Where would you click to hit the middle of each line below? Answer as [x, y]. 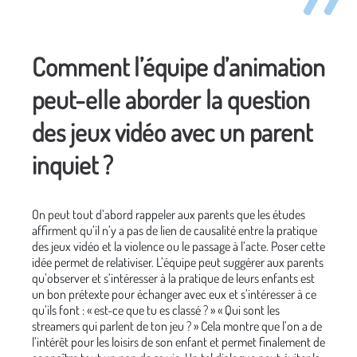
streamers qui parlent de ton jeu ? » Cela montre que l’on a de [177, 326]
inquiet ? [73, 165]
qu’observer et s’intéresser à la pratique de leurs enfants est [173, 278]
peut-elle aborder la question [171, 99]
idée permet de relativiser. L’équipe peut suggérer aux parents [178, 262]
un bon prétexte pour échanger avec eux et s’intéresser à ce [174, 294]
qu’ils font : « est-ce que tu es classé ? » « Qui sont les [156, 310]
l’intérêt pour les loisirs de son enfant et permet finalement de [178, 342]
